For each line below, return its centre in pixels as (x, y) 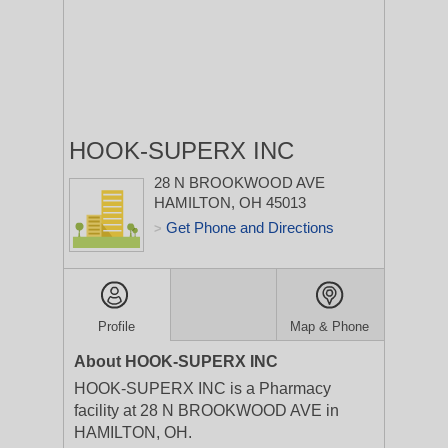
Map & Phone (330, 326)
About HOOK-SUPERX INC (176, 361)
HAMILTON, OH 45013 (230, 202)
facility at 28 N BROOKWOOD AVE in (206, 410)
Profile (117, 326)
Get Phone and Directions (250, 227)
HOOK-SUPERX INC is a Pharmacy (202, 388)
